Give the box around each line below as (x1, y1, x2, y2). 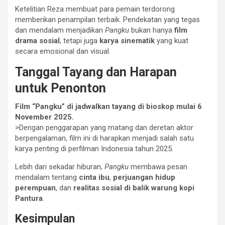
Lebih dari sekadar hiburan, (15, 162, 104, 171)
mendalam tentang (15, 172, 79, 182)
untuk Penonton (15, 80, 106, 95)
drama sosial (15, 36, 60, 45)
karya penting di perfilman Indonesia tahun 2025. (15, 144, 173, 153)
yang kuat (155, 36, 188, 45)
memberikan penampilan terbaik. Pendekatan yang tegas (15, 15, 200, 24)
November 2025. (15, 112, 74, 122)
